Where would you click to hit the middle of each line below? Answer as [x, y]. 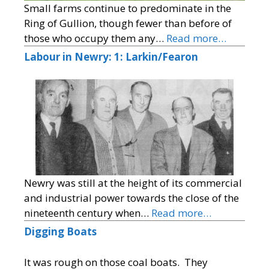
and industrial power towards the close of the [131, 198]
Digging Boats [60, 232]
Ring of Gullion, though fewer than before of [128, 23]
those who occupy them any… [95, 38]
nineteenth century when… [88, 213]
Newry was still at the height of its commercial [133, 183]
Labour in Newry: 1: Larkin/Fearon [111, 56]
